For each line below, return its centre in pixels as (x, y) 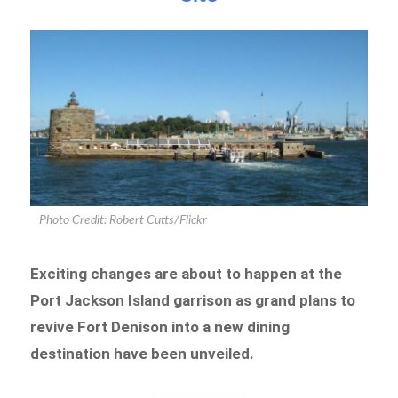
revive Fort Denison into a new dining (160, 326)
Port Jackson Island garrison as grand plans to (193, 300)
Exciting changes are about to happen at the (187, 273)
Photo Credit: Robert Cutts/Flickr (123, 220)
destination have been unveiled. (143, 353)
